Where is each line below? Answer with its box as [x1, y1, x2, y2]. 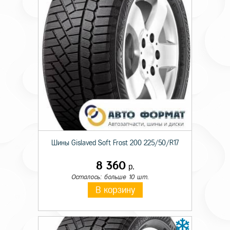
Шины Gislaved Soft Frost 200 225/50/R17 [51, 139, 179, 147]
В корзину [95, 185, 135, 195]
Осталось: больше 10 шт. [71, 174, 149, 180]
